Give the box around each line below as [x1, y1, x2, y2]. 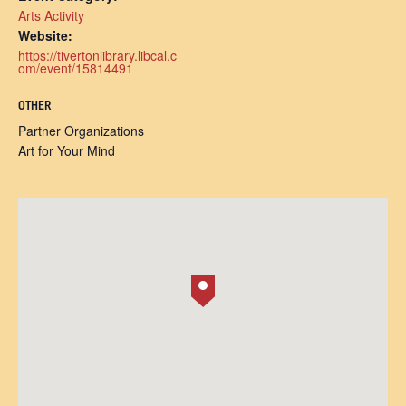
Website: [18, 26, 72, 44]
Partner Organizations [18, 121, 144, 140]
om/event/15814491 [18, 59, 133, 77]
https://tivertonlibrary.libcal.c [18, 46, 177, 64]
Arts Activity [18, 6, 84, 24]
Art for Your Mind [18, 141, 115, 159]
